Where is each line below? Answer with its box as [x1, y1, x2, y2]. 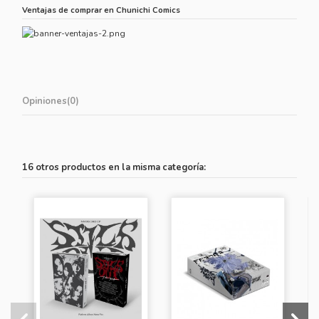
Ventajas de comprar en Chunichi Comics [22, 4, 181, 16]
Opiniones [22, 94, 68, 108]
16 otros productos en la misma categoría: [22, 161, 206, 174]
